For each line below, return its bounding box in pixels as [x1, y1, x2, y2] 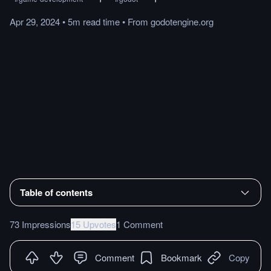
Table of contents [20, 185, 93, 199]
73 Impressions [10, 217, 71, 230]
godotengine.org [151, 15, 214, 28]
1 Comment [116, 217, 163, 230]
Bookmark [161, 250, 202, 264]
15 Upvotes [71, 217, 116, 230]
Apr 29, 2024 [10, 15, 60, 28]
